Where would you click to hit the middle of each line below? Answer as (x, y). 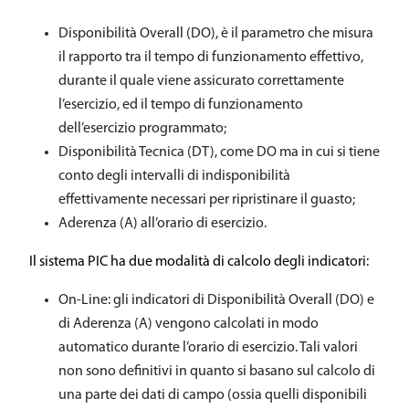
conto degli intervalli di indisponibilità (174, 176)
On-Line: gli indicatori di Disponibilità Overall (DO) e (216, 300)
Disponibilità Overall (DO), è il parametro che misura (216, 34)
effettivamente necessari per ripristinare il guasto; (207, 200)
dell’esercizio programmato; (142, 129)
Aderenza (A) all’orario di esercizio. (163, 224)
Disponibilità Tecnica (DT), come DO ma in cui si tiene (219, 152)
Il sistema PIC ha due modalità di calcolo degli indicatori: (199, 262)
